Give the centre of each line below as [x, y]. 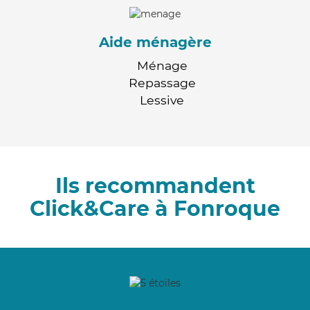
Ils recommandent [155, 185]
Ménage [162, 65]
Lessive [162, 100]
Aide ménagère [155, 42]
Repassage [162, 82]
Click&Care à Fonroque [155, 208]
